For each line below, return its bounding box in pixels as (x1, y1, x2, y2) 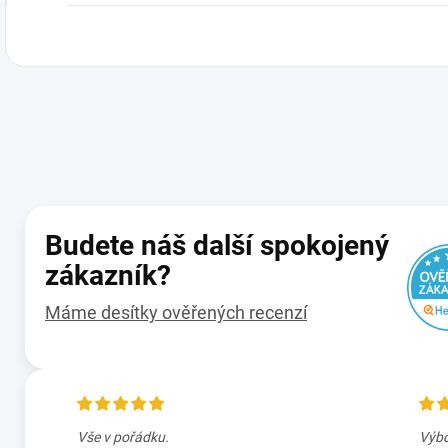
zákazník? (45, 258, 171, 292)
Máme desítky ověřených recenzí (45, 301, 307, 323)
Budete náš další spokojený (45, 228, 389, 262)
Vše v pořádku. (77, 428, 169, 445)
